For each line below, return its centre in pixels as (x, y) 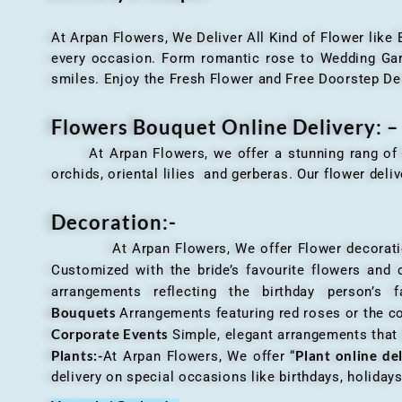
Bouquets (86, 312)
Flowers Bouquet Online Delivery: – (225, 127)
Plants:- (77, 355)
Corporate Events (112, 333)
